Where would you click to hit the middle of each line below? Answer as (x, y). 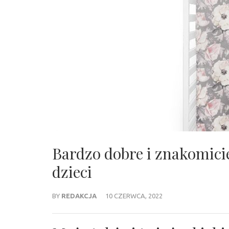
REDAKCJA (79, 196)
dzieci (72, 171)
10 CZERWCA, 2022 (134, 196)
